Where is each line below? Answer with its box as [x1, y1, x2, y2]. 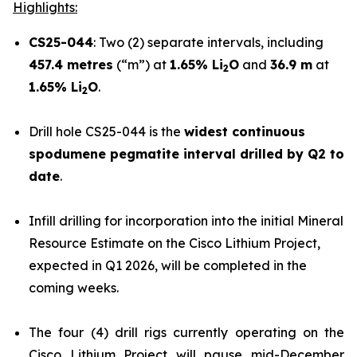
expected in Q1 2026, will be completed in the [29, 257, 307, 273]
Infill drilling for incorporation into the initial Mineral [29, 213, 343, 229]
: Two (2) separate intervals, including [93, 34, 324, 50]
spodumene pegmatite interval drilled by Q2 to [29, 146, 344, 162]
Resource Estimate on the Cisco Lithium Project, [29, 235, 320, 251]
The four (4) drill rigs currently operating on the [29, 324, 344, 340]
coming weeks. [29, 280, 119, 296]
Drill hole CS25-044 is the [29, 124, 184, 139]
